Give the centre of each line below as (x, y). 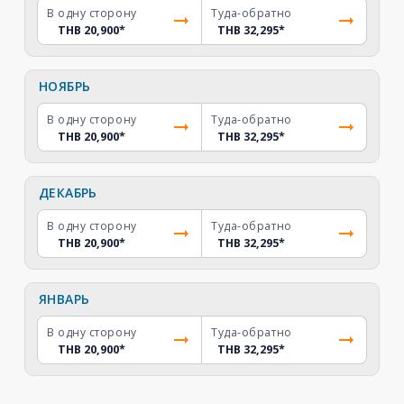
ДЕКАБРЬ (68, 193)
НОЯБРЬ (64, 86)
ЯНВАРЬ (64, 299)
